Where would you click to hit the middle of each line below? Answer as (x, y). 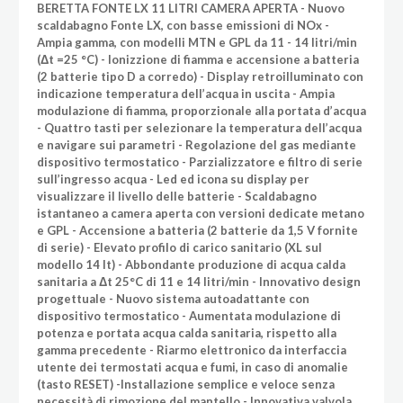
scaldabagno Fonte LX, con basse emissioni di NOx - (183, 25)
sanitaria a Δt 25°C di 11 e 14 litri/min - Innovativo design (198, 281)
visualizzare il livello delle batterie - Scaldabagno (176, 196)
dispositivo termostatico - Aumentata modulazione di (188, 315)
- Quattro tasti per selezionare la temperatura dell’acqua (199, 127)
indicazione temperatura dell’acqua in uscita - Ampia (185, 93)
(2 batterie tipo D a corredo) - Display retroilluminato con (200, 76)
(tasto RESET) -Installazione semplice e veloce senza (185, 384)
